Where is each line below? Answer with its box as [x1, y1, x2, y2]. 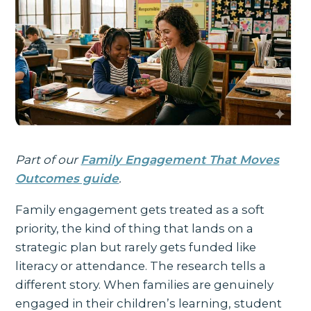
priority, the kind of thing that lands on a [15, 221, 254, 235]
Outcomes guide [15, 171, 119, 185]
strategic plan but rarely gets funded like [15, 239, 257, 254]
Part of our [15, 152, 81, 167]
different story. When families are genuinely [15, 277, 274, 292]
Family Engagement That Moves [81, 152, 280, 167]
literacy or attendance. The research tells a [15, 258, 267, 273]
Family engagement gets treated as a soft [15, 202, 265, 217]
